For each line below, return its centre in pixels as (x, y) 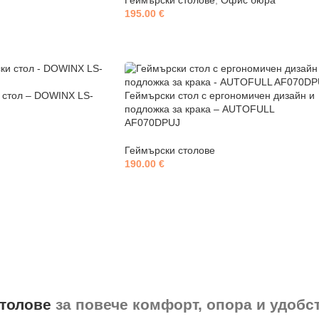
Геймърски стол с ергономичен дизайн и (219, 95)
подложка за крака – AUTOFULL (199, 109)
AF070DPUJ (152, 122)
